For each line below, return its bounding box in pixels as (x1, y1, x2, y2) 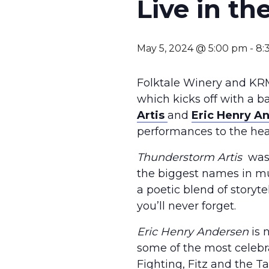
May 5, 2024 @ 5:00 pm (137, 42, 247, 54)
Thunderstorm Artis (137, 150, 242, 164)
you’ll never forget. (137, 199, 236, 213)
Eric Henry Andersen (137, 225, 249, 238)
